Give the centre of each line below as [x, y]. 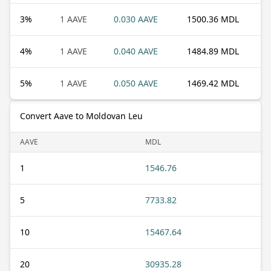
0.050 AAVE [136, 83]
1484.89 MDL [213, 51]
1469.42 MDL [213, 83]
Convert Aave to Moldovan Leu [81, 116]
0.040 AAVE [136, 51]
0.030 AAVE [136, 19]
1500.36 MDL [213, 19]
